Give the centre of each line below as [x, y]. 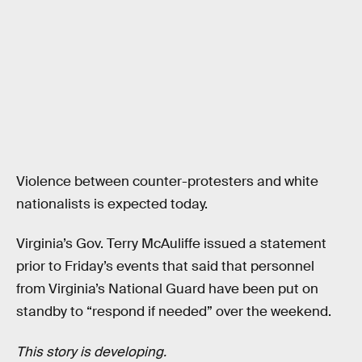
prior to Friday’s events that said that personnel [165, 267]
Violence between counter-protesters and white [167, 181]
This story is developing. [91, 351]
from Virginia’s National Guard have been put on [167, 289]
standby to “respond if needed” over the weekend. [174, 312]
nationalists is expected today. [112, 204]
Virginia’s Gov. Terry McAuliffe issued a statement [171, 244]
